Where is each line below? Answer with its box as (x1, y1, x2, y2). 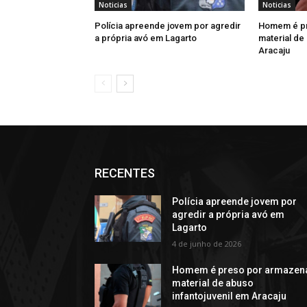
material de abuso (172, 278, 254, 289)
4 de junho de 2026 (172, 238, 242, 249)
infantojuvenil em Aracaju (172, 291, 287, 302)
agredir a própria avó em (172, 209, 285, 221)
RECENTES (95, 166, 155, 181)
